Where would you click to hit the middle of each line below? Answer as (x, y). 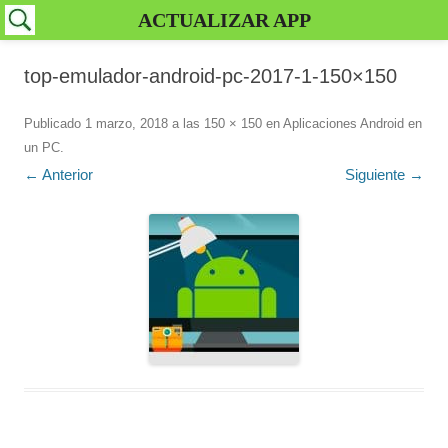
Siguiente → (384, 174)
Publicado (54, 123)
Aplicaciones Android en (352, 123)
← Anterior (58, 174)
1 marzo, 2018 (126, 123)
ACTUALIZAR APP (224, 20)
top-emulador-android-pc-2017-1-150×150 (210, 76)
